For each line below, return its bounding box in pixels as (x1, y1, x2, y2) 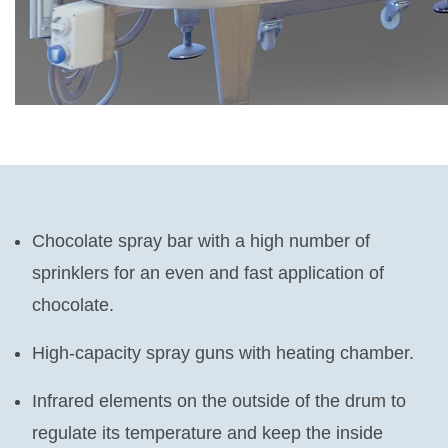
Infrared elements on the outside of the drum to (32, 391, 406, 412)
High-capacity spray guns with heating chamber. (32, 343, 414, 364)
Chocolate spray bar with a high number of (32, 231, 370, 252)
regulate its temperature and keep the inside (32, 423, 383, 444)
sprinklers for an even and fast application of (32, 263, 384, 284)
